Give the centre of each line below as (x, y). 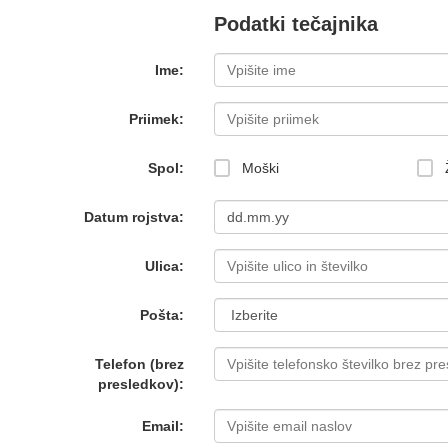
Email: (162, 426)
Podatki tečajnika (295, 24)
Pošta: (161, 315)
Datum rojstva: (133, 217)
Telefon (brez (139, 364)
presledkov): (140, 384)
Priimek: (156, 119)
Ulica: (164, 266)
